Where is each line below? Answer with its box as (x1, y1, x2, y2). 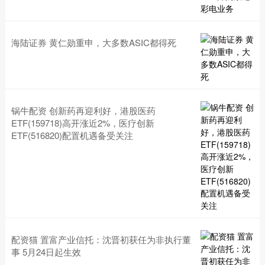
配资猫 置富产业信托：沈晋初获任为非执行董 (11, 232, 191, 245)
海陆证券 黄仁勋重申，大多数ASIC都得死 (11, 35, 176, 49)
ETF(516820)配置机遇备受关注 (11, 128, 133, 141)
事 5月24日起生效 (11, 245, 81, 258)
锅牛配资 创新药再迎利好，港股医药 (11, 104, 156, 117)
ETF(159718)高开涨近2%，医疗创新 (11, 116, 154, 129)
